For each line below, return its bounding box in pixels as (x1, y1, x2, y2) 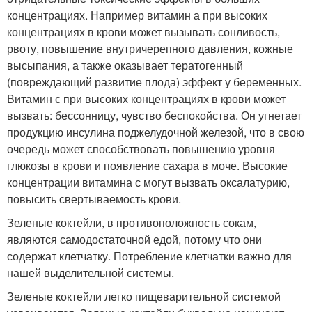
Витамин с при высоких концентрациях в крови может (7, 91, 286, 107)
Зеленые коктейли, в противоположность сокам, (7, 214, 256, 231)
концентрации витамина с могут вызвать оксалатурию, (7, 174, 290, 191)
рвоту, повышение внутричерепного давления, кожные (7, 40, 293, 57)
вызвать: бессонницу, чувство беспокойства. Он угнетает (7, 107, 302, 124)
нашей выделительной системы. (7, 265, 174, 281)
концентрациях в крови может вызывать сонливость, (7, 24, 280, 40)
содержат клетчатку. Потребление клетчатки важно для (7, 248, 292, 265)
